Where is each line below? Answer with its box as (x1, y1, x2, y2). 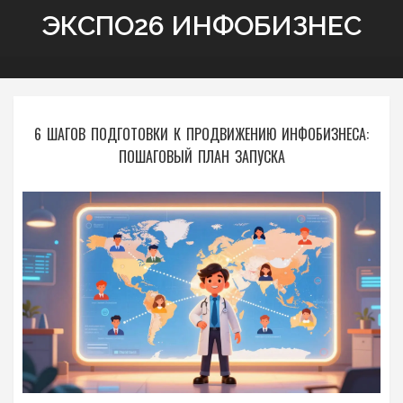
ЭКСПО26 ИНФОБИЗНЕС (41, 10, 362, 41)
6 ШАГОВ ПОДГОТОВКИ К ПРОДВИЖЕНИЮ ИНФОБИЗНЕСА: (34, 123, 369, 145)
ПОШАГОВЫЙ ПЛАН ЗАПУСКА (118, 146, 285, 167)
